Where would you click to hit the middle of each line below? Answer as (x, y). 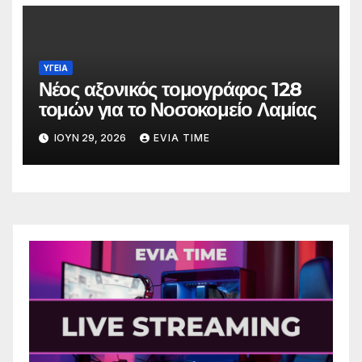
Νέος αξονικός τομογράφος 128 (170, 89)
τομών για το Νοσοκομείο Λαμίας (177, 109)
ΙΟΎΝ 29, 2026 (90, 138)
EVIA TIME (181, 138)
